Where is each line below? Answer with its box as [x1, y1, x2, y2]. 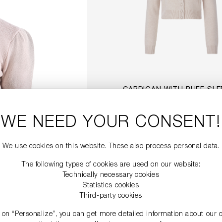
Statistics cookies [83, 182, 139, 189]
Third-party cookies [80, 193, 142, 200]
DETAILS [167, 129, 196, 137]
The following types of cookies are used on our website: [21, 162, 201, 168]
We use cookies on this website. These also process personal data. [2, 143, 220, 150]
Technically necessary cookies [62, 172, 160, 179]
